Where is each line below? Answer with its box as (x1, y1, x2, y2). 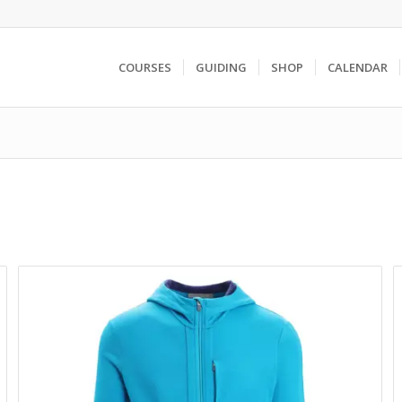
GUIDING (195, 59, 247, 75)
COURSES (118, 59, 171, 75)
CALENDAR (327, 59, 388, 75)
